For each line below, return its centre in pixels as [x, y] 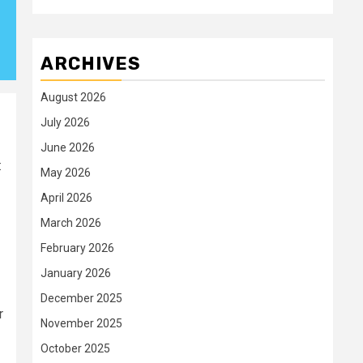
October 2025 [75, 349]
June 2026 [68, 148]
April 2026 [66, 198]
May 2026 [66, 173]
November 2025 [81, 324]
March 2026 [71, 223]
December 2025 [81, 299]
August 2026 [73, 98]
